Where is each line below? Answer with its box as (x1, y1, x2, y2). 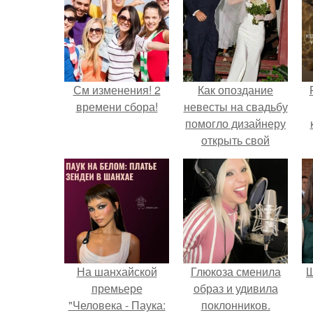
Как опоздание (198, 82, 273, 98)
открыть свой (201, 132, 270, 148)
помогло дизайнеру (185, 115, 286, 131)
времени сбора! (75, 99, 158, 115)
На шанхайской (76, 263, 157, 279)
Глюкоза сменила (190, 263, 281, 279)
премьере (91, 280, 143, 296)
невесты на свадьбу (183, 99, 288, 115)
